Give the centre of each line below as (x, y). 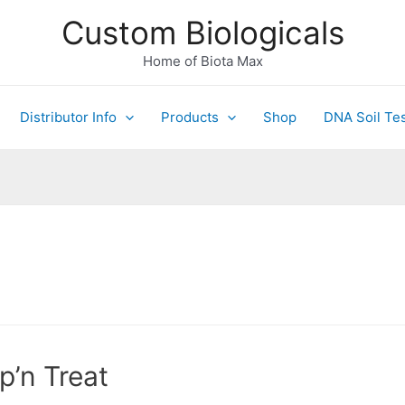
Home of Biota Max (202, 61)
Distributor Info (68, 117)
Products (189, 117)
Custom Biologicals (202, 33)
